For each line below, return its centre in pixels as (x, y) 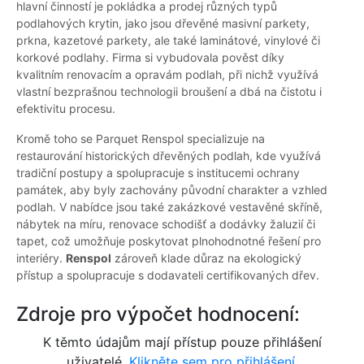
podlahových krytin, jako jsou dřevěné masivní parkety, (163, 24)
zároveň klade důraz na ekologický (206, 258)
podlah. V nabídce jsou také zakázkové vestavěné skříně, (169, 207)
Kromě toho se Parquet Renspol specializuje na (141, 139)
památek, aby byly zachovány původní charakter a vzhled (172, 190)
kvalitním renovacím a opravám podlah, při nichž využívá (167, 75)
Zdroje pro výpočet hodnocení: (158, 314)
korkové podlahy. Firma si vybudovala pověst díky (150, 58)
